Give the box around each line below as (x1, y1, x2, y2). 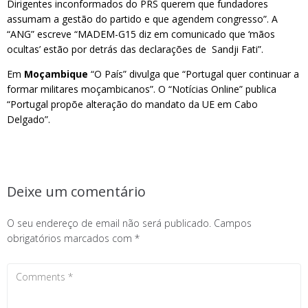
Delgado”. (7, 113, 50, 126)
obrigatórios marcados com (7, 232, 135, 245)
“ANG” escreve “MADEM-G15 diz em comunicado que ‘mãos (7, 27, 275, 41)
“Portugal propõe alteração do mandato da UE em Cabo (7, 98, 258, 111)
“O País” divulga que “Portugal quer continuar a (88, 67, 299, 80)
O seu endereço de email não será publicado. (7, 217, 211, 230)
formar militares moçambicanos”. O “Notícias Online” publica (7, 82, 276, 96)
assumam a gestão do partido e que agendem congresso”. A (7, 12, 278, 25)
